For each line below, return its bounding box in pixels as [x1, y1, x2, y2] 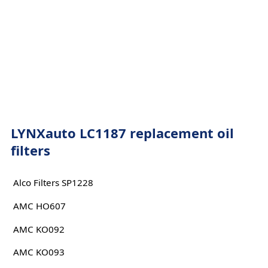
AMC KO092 [13, 223, 65, 235]
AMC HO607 [13, 199, 66, 212]
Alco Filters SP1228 [13, 176, 93, 189]
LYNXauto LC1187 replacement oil [10, 124, 234, 142]
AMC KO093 [13, 246, 65, 258]
